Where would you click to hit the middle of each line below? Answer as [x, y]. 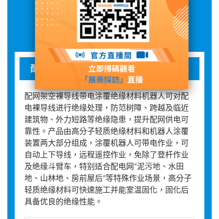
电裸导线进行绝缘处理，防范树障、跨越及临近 [107, 107]
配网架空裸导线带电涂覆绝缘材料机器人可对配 [107, 96]
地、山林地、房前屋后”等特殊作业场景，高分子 [108, 178]
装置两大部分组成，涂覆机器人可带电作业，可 [107, 142]
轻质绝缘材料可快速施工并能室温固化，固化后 [107, 189]
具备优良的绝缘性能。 [64, 201]
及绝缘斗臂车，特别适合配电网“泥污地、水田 [104, 166]
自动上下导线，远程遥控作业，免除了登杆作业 [107, 154]
